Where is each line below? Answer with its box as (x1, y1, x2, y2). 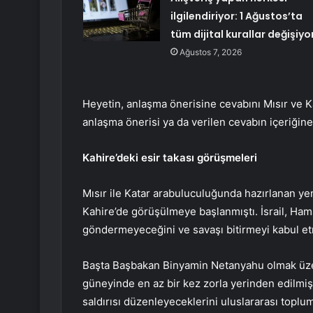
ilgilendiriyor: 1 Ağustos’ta (170, 9, 303, 24)
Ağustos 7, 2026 (179, 47, 242, 58)
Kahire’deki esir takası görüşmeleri (82, 151, 257, 165)
